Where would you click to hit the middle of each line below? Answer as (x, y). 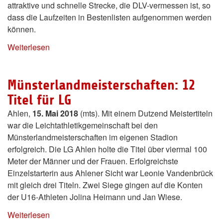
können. (22, 29)
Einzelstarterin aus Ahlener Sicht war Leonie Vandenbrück (110, 173)
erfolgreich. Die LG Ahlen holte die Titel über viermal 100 (107, 149)
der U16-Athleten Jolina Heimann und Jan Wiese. (95, 197)
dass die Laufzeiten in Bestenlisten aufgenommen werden (110, 17)
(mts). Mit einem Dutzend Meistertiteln (145, 113)
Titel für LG (39, 100)
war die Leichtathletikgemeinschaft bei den (83, 125)
